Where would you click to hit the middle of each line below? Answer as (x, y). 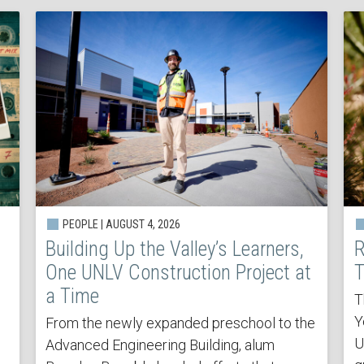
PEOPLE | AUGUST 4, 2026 (121, 225)
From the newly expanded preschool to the (181, 323)
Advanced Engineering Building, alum (160, 345)
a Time (73, 297)
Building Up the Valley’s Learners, (175, 249)
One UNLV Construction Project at (179, 273)
